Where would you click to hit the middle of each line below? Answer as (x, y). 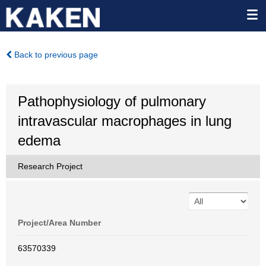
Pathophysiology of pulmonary (112, 101)
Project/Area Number (59, 223)
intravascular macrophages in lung (125, 121)
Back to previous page (55, 55)
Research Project (50, 166)
